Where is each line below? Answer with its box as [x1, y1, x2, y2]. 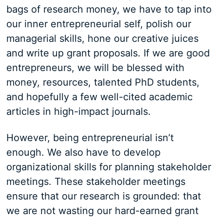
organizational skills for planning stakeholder [6, 161, 211, 173]
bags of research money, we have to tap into [6, 3, 212, 16]
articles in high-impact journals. [6, 106, 151, 118]
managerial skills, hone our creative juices [6, 33, 199, 45]
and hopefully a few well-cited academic [6, 91, 193, 103]
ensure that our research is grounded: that [6, 190, 201, 202]
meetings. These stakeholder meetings [6, 176, 185, 188]
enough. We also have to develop [6, 146, 161, 159]
